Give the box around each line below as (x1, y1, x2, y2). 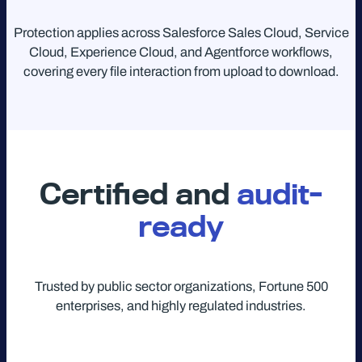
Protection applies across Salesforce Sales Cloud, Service (13, 25, 349, 40)
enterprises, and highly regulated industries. (56, 298, 306, 313)
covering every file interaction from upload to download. (23, 64, 339, 78)
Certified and (40, 178, 237, 211)
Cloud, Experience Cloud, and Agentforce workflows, (29, 44, 333, 59)
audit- (237, 178, 322, 211)
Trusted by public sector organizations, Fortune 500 (34, 279, 328, 293)
